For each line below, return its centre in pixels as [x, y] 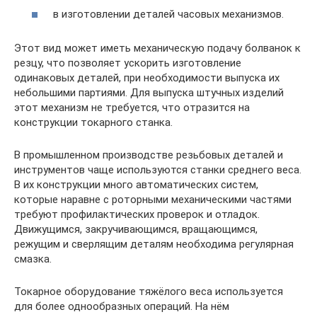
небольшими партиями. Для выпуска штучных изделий [149, 92]
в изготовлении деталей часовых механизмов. [168, 14]
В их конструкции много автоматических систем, [136, 184]
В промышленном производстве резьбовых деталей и [149, 155]
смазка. [33, 259]
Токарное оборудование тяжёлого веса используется [149, 291]
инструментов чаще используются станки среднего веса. [158, 169]
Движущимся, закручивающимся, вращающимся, [136, 229]
